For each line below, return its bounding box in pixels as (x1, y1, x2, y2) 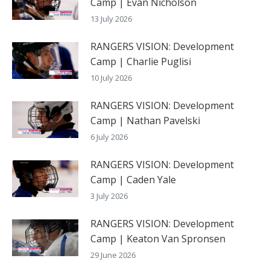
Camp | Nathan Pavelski (90, 113, 200, 127)
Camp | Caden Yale (90, 172, 176, 186)
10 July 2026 (90, 72, 132, 83)
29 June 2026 (90, 249, 136, 260)
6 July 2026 (90, 131, 128, 142)
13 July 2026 (90, 13, 132, 24)
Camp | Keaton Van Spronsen (90, 231, 225, 245)
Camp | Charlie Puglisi (90, 54, 191, 68)
